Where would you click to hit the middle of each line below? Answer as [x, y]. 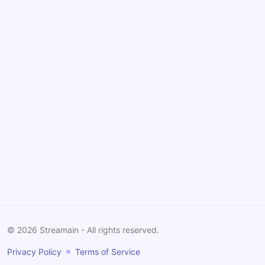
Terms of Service [108, 252]
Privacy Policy [34, 252]
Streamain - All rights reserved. [98, 230]
